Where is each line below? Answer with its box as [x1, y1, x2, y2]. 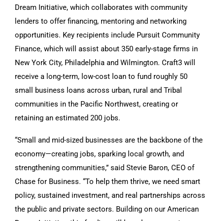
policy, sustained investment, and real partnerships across [15, 190, 205, 200]
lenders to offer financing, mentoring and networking [15, 16, 186, 26]
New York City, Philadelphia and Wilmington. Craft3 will [15, 58, 195, 67]
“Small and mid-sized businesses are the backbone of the [15, 135, 203, 145]
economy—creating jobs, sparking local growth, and [15, 149, 184, 158]
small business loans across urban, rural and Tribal [15, 85, 182, 95]
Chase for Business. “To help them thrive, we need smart [15, 177, 200, 186]
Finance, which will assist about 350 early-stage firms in [15, 44, 198, 53]
